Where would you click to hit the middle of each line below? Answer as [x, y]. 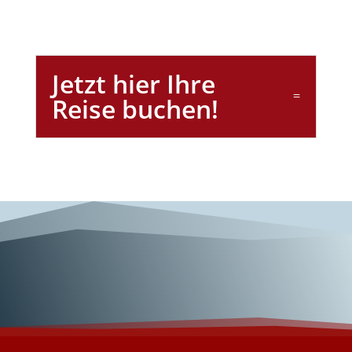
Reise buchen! [135, 108]
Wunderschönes [154, 279]
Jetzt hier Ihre [133, 83]
